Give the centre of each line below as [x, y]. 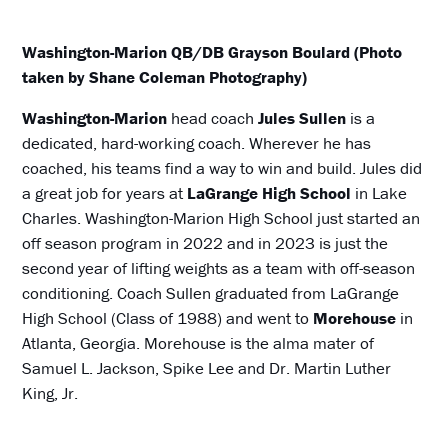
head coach [213, 117]
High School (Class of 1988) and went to [168, 317]
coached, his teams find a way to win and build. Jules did [222, 167]
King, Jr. [50, 392]
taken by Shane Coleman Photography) [165, 76]
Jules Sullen [302, 117]
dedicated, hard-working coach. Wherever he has [197, 142]
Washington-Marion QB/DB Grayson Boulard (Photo [212, 51]
